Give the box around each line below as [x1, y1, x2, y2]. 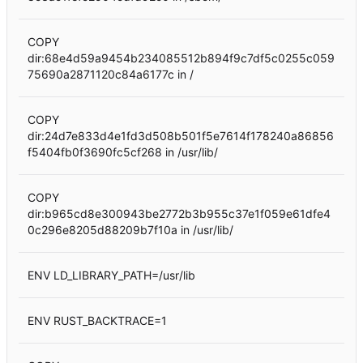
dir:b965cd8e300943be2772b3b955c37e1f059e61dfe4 [27, 206, 331, 220]
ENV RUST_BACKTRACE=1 [27, 313, 167, 327]
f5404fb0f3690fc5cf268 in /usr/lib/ [27, 144, 218, 159]
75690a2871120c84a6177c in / [27, 66, 194, 81]
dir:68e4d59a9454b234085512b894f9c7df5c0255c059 [27, 50, 335, 65]
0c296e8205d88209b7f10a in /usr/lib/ [27, 222, 233, 237]
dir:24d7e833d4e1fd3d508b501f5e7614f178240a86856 [27, 128, 334, 143]
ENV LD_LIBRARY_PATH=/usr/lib [27, 267, 195, 282]
